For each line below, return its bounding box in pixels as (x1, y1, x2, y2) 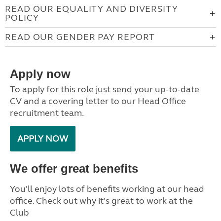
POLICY (5, 12, 39, 23)
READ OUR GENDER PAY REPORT (5, 32, 155, 42)
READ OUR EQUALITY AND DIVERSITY (5, 3, 178, 14)
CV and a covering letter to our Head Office (10, 96, 186, 107)
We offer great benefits (10, 162, 138, 175)
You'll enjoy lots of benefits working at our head (10, 184, 204, 194)
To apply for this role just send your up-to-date (10, 84, 199, 95)
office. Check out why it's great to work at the (10, 195, 193, 206)
